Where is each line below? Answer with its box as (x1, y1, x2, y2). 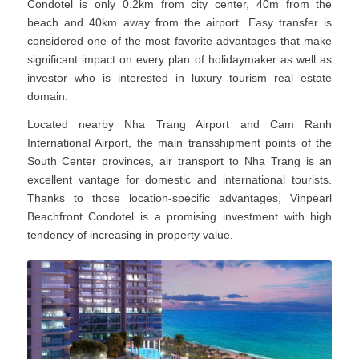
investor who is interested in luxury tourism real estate (26, 71, 333, 85)
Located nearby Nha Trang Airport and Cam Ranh (26, 118, 333, 131)
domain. (26, 90, 68, 103)
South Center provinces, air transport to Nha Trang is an (26, 155, 333, 168)
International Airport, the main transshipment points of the (26, 136, 333, 150)
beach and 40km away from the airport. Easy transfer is (26, 16, 333, 30)
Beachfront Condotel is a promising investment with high (26, 210, 333, 224)
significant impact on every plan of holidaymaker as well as (26, 53, 333, 67)
